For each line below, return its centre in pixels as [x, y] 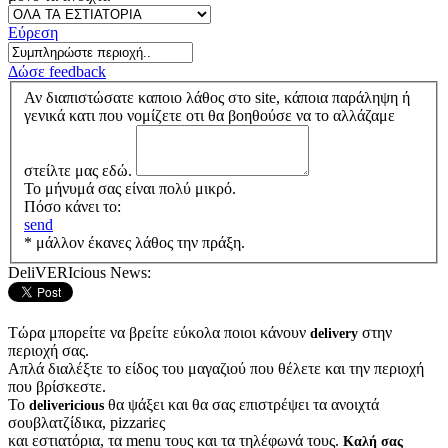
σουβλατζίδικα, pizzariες [86, 422]
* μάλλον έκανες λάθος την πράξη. [134, 242]
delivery [334, 333]
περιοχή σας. [48, 350]
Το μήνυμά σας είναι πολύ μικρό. [130, 188]
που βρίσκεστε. [57, 386]
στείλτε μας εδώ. [80, 170]
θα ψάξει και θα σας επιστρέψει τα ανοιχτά [241, 404]
